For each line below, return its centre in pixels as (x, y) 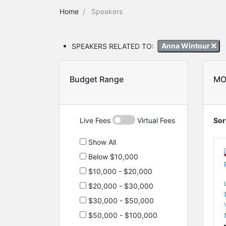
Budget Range (97, 79)
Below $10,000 (112, 156)
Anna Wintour (186, 46)
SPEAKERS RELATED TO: (113, 46)
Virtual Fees (155, 120)
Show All (101, 142)
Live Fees (96, 120)
